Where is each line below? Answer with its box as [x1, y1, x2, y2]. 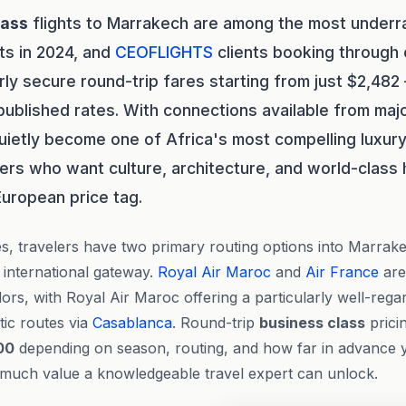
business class [259, 314, 365, 332]
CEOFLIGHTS [115, 43, 213, 62]
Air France [305, 263, 379, 281]
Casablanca [92, 314, 172, 332]
